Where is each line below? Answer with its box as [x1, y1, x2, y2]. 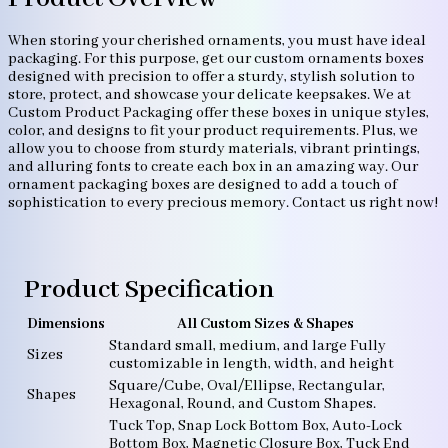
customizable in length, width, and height [109, 355, 394, 374]
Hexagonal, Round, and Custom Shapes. [109, 395, 376, 414]
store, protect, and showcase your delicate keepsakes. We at [8, 86, 411, 105]
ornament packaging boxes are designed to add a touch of [8, 176, 397, 195]
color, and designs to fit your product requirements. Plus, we [8, 122, 418, 141]
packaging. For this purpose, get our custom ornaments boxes [8, 50, 424, 69]
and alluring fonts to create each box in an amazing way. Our [8, 158, 418, 177]
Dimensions [27, 315, 105, 334]
